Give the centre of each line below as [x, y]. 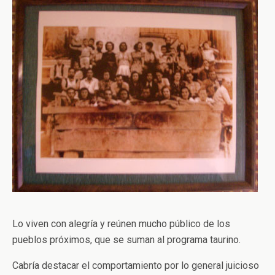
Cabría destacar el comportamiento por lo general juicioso [136, 265]
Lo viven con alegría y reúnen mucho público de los [121, 224]
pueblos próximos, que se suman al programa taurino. [126, 240]
